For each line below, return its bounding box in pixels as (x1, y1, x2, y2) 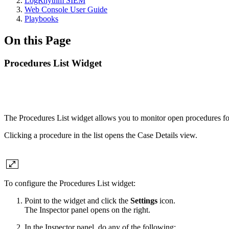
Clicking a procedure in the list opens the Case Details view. (4, 130, 197, 140)
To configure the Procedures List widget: (4, 178, 135, 188)
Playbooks (25, 14, 58, 23)
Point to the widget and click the (25, 196, 130, 205)
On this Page (4, 33, 71, 47)
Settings (130, 196, 157, 205)
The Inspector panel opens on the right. (25, 205, 152, 214)
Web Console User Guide (25, 5, 107, 14)
